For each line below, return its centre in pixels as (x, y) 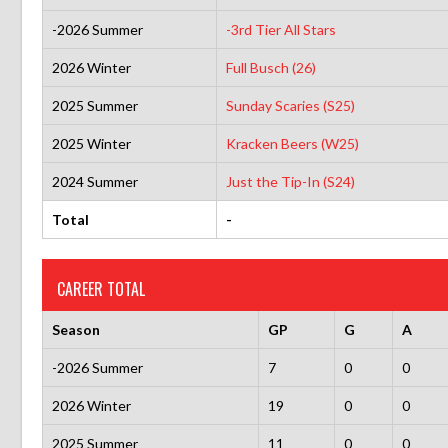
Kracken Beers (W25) (292, 143)
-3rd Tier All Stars (280, 29)
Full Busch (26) (270, 67)
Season (75, 329)
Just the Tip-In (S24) (290, 181)
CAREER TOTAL (101, 288)
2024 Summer (94, 181)
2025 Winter (91, 143)
